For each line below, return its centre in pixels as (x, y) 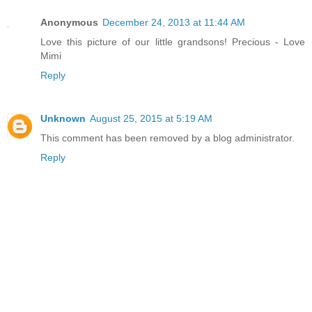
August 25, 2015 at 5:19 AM (151, 119)
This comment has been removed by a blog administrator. (167, 138)
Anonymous (69, 23)
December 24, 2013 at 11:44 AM (174, 23)
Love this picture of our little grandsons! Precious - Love (173, 42)
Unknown (63, 119)
